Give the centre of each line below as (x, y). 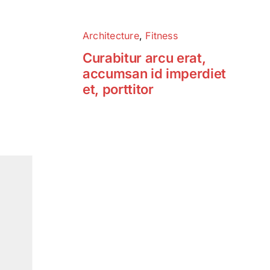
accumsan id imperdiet (154, 74)
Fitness (162, 36)
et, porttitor (118, 89)
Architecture (111, 36)
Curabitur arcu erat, (144, 58)
